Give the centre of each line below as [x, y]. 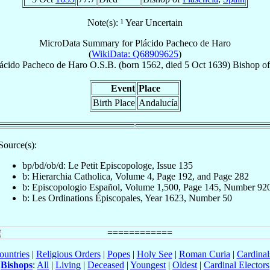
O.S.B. [103, 64]
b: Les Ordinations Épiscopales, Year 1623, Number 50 [127, 198]
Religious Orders [68, 254]
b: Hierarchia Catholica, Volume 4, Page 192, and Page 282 [136, 176]
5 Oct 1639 [206, 64]
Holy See [154, 254]
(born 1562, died [150, 64]
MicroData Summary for [87, 43]
